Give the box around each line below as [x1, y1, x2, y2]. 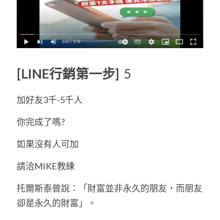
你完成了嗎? [17, 116, 66, 127]
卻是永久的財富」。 [17, 197, 98, 208]
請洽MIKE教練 [17, 160, 76, 171]
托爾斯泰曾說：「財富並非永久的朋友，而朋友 [17, 182, 202, 193]
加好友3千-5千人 [17, 94, 84, 105]
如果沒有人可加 [17, 138, 80, 149]
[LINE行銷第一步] [17, 65, 121, 82]
